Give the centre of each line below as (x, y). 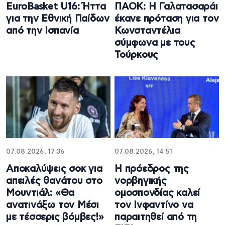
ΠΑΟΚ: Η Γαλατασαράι (166, 7)
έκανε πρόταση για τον (167, 19)
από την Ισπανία (42, 31)
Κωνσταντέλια (147, 31)
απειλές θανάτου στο (54, 181)
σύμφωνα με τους (155, 43)
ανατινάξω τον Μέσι (53, 205)
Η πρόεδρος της (152, 169)
